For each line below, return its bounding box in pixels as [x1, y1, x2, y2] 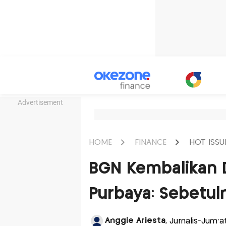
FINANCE [134, 138, 166, 146]
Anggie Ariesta [104, 217, 165, 224]
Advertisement [18, 98, 63, 106]
